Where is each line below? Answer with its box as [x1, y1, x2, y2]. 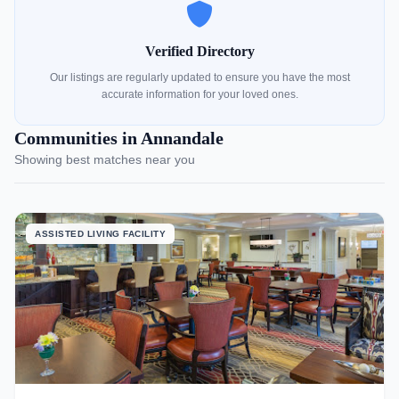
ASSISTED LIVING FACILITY [35, 229, 166, 239]
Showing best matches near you [14, 152, 195, 167]
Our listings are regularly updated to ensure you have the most [49, 71, 350, 84]
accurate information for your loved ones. [101, 88, 298, 101]
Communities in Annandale [14, 128, 224, 148]
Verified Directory [144, 44, 255, 59]
